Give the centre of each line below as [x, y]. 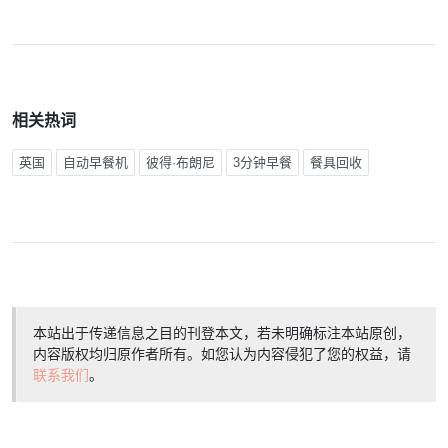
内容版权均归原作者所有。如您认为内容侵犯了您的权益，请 [222, 354]
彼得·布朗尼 [180, 162]
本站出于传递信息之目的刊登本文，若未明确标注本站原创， [222, 333]
